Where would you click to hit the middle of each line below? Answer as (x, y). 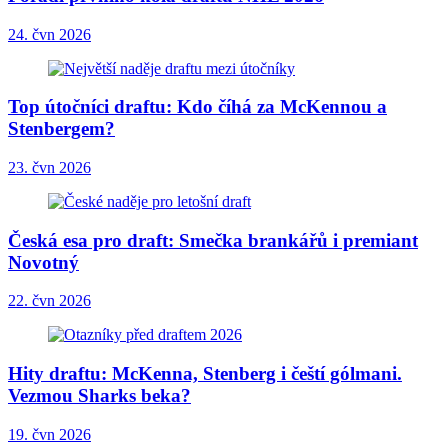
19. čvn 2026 (49, 434)
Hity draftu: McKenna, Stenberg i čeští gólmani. (205, 374)
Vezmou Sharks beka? (99, 396)
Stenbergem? (61, 129)
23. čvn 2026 (49, 168)
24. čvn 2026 (49, 34)
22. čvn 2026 (49, 301)
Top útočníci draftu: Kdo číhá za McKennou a (197, 107)
